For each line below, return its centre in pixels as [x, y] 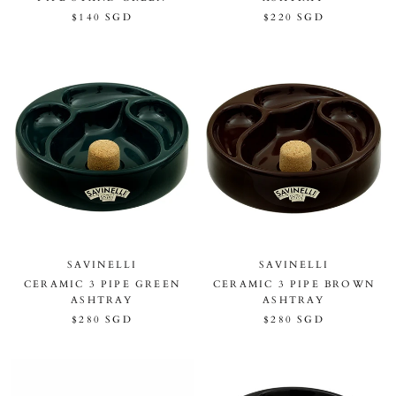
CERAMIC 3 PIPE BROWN [294, 284]
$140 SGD [102, 17]
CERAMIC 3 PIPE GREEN [102, 284]
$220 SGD [294, 17]
